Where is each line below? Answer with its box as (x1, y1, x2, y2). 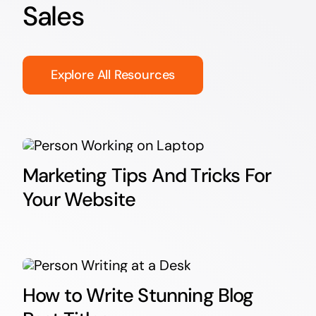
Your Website (22, 186, 136, 212)
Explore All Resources (50, 66, 176, 83)
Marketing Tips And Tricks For (22, 162, 272, 188)
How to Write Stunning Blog (22, 282, 254, 308)
